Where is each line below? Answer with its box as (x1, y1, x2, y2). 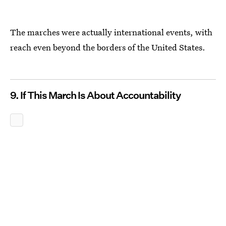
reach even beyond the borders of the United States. (10, 41, 205, 53)
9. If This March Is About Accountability (10, 89, 181, 101)
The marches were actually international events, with (10, 26, 212, 38)
